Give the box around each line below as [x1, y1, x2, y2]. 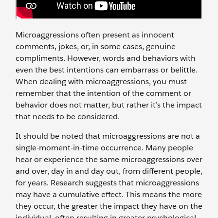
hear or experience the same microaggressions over [16, 154, 202, 164]
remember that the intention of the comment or [16, 88, 191, 98]
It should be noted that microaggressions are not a [16, 131, 200, 141]
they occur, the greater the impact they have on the [16, 201, 202, 211]
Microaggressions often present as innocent [16, 30, 174, 40]
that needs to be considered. [16, 111, 120, 122]
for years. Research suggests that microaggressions [16, 178, 199, 188]
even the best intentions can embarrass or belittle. [16, 65, 198, 75]
